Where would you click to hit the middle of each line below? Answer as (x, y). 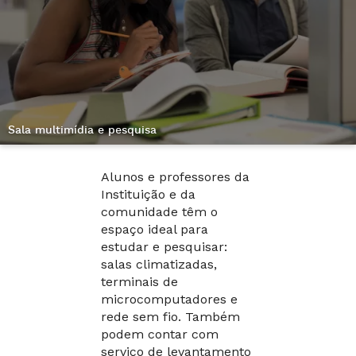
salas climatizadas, (159, 265)
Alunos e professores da (175, 177)
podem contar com (160, 335)
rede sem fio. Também (170, 317)
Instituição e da (148, 195)
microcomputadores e (169, 300)
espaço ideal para (155, 230)
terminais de (139, 282)
